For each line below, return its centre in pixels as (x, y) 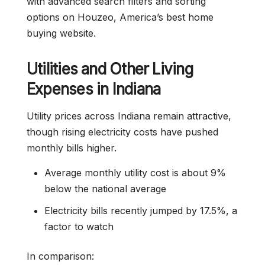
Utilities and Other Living (110, 69)
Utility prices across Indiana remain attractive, (129, 116)
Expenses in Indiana (94, 89)
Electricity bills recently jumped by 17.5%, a (141, 211)
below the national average (105, 189)
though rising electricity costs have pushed (122, 132)
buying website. (61, 33)
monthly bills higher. (72, 148)
